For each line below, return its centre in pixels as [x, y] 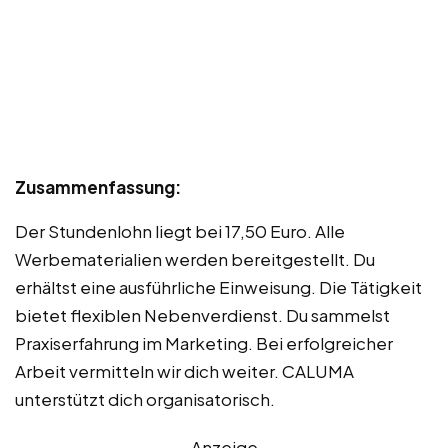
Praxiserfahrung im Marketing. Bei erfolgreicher [204, 342]
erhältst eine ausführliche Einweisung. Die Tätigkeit [218, 286]
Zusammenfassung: [98, 186]
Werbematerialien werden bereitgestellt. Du [195, 258]
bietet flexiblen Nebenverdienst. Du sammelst [202, 314]
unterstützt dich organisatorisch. [145, 398]
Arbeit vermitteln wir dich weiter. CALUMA [184, 370]
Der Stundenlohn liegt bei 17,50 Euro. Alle [180, 230]
